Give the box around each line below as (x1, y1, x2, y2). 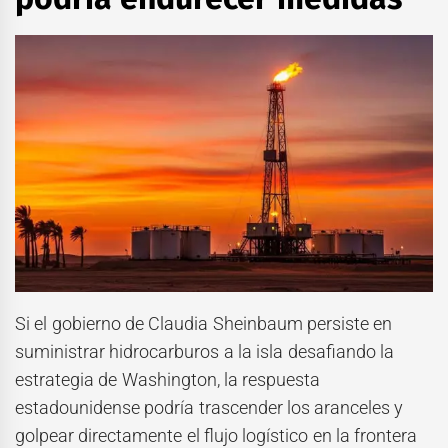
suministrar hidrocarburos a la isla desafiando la (15, 341, 394, 363)
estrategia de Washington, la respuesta (15, 369, 321, 391)
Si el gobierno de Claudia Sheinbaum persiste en (15, 313, 393, 335)
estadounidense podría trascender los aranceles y (15, 397, 404, 419)
